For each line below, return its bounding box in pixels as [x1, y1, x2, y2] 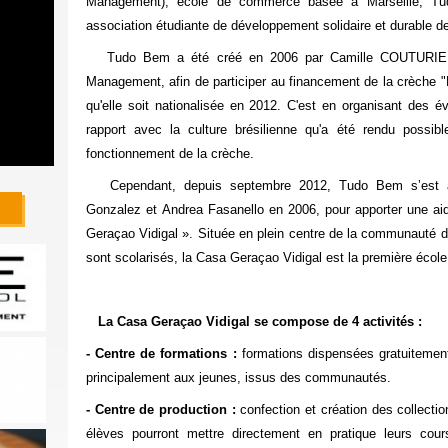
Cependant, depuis [85, 178, 231, 193]
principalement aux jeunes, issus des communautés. [85, 370, 391, 385]
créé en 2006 [216, 50, 298, 65]
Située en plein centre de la [193, 226, 362, 241]
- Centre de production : [85, 402, 236, 417]
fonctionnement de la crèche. [85, 146, 254, 161]
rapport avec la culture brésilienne [85, 122, 298, 137]
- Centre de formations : [85, 346, 237, 361]
